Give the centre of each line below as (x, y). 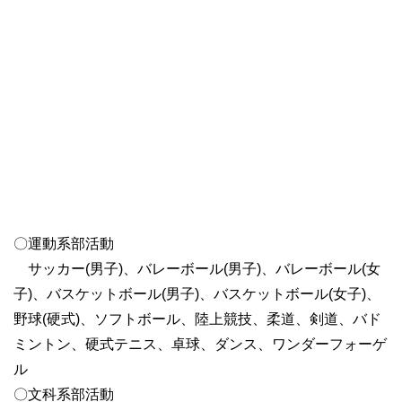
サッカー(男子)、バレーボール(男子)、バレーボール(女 (197, 269)
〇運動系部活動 (64, 244)
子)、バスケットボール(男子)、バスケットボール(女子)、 (197, 294)
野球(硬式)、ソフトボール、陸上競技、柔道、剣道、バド (197, 319)
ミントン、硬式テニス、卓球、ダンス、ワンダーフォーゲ (200, 345)
